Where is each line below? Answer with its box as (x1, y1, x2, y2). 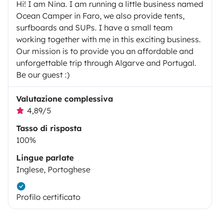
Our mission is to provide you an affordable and (16, 46, 193, 56)
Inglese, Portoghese (16, 164, 90, 174)
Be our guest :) (16, 69, 70, 80)
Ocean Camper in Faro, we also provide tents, (16, 10, 185, 21)
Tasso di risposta (16, 123, 82, 133)
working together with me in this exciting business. (16, 34, 201, 44)
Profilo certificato (16, 192, 81, 202)
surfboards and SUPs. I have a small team (16, 22, 173, 32)
